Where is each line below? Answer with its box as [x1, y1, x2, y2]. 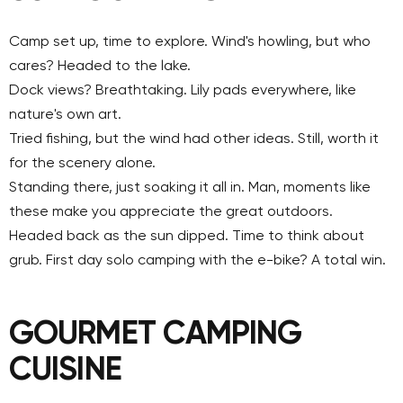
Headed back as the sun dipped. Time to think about [9, 228, 364, 244]
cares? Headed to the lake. [9, 58, 191, 74]
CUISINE [9, 354, 121, 387]
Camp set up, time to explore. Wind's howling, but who [9, 34, 371, 49]
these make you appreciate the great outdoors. [9, 204, 333, 219]
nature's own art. [9, 107, 121, 122]
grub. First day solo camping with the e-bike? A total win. [9, 253, 386, 268]
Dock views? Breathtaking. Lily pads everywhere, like [9, 83, 356, 98]
